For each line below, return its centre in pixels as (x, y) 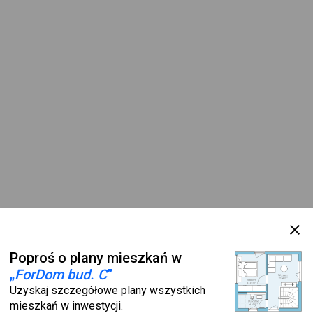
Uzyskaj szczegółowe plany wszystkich (108, 290)
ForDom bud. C (61, 275)
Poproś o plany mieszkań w (96, 258)
